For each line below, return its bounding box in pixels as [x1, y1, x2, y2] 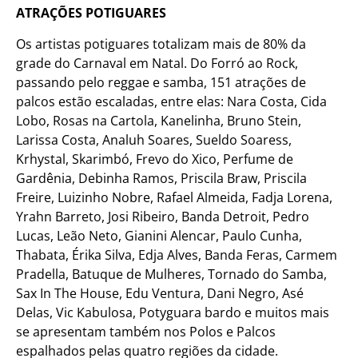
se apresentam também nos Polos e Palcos [16, 322, 276, 340]
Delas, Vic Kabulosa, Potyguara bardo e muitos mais [16, 303, 329, 321]
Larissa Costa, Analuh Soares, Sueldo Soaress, [16, 130, 292, 149]
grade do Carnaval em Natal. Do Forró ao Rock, [16, 54, 298, 72]
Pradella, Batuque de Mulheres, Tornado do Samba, [16, 265, 327, 283]
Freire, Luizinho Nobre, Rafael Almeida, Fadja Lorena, [16, 188, 332, 206]
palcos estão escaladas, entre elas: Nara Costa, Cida [16, 92, 327, 110]
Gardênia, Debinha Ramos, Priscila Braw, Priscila [16, 169, 307, 187]
